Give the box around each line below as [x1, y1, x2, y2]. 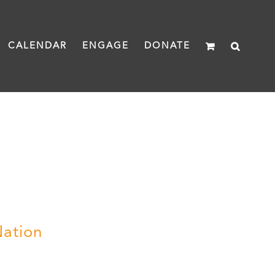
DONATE [144, 41, 191, 51]
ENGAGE [82, 41, 130, 51]
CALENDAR [8, 41, 68, 51]
